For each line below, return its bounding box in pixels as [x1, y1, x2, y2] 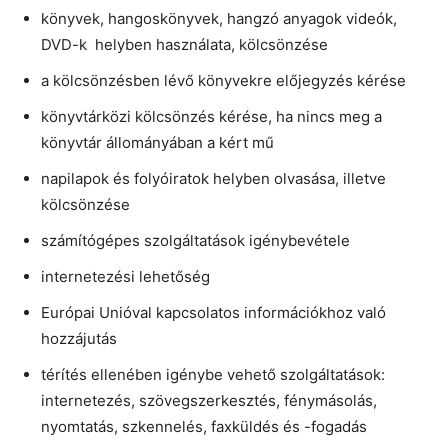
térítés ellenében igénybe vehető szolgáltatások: [41, 365, 385, 385]
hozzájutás [41, 329, 117, 349]
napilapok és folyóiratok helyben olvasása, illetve [41, 169, 386, 189]
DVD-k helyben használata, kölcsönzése [41, 35, 328, 55]
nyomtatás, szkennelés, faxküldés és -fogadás [41, 417, 367, 437]
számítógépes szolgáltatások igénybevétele [41, 231, 350, 251]
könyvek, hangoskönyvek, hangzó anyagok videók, [41, 9, 397, 29]
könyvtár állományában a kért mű [41, 133, 274, 153]
